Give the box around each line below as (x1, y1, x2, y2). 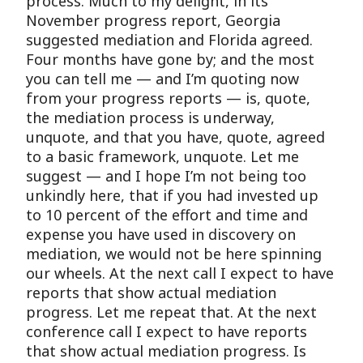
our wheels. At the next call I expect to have (26, 263, 335, 283)
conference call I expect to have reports (26, 322, 308, 341)
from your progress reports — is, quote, (26, 88, 311, 108)
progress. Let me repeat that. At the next (26, 302, 318, 322)
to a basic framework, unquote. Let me (26, 147, 300, 166)
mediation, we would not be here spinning (26, 244, 322, 263)
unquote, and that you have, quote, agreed (26, 127, 326, 147)
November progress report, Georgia (26, 11, 281, 30)
